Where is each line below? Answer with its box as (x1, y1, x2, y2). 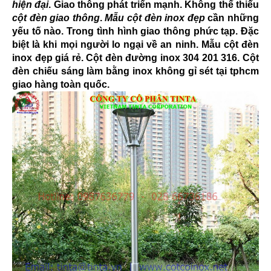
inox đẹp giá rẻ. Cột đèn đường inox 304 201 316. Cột (12, 53, 259, 63)
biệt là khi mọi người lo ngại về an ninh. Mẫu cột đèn (12, 39, 259, 50)
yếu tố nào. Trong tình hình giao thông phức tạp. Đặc (12, 26, 259, 36)
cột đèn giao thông (12, 13, 100, 23)
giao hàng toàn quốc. (12, 79, 109, 90)
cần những (204, 13, 260, 23)
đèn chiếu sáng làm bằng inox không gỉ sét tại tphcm (12, 66, 259, 76)
